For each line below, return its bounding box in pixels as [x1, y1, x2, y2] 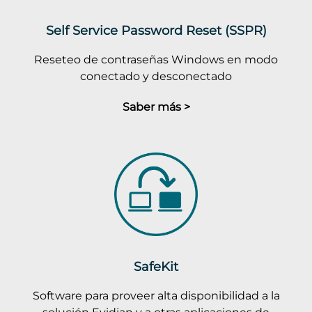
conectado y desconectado [80, 69, 232, 83]
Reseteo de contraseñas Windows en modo [34, 52, 278, 66]
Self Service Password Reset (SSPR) [45, 22, 267, 38]
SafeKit [134, 258, 178, 274]
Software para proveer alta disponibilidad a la [32, 288, 280, 302]
